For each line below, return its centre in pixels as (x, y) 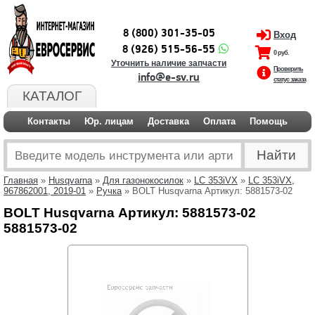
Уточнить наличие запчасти (169, 63)
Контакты (49, 121)
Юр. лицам (109, 121)
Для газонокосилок (143, 180)
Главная (21, 180)
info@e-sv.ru (169, 77)
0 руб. (281, 53)
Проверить (288, 69)
